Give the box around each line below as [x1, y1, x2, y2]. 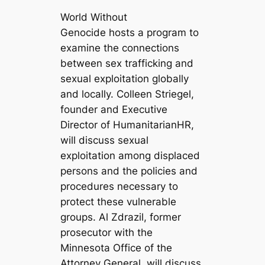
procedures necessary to [60, 180, 179, 193]
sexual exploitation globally [60, 73, 189, 85]
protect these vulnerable [60, 196, 177, 208]
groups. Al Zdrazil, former [60, 211, 182, 224]
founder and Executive [60, 104, 168, 116]
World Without [60, 11, 128, 24]
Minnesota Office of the [60, 242, 173, 254]
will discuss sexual [60, 134, 149, 147]
